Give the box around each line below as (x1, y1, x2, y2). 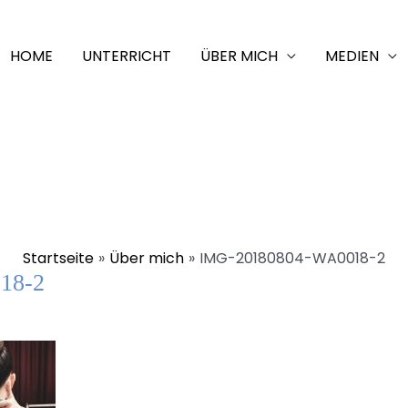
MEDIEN (325, 46, 379, 66)
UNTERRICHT (82, 46, 171, 66)
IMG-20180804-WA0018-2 (199, 248, 385, 270)
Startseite (23, 248, 95, 270)
